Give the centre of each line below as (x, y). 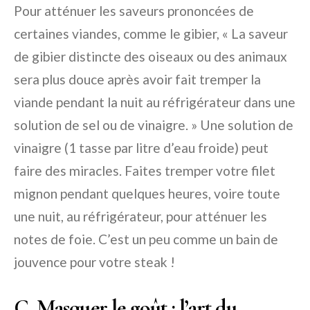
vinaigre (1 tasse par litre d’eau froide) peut (141, 148)
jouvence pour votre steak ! (94, 262)
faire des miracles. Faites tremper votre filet (145, 171)
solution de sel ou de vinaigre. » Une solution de (154, 125)
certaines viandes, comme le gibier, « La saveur (151, 34)
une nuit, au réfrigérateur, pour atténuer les (140, 217)
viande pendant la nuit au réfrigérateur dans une (155, 102)
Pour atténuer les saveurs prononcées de (134, 11)
